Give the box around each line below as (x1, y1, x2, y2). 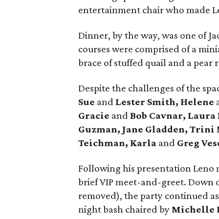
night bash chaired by (78, 203, 172, 215)
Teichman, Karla (78, 137, 156, 149)
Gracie (78, 109, 109, 121)
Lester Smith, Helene (113, 96, 214, 108)
